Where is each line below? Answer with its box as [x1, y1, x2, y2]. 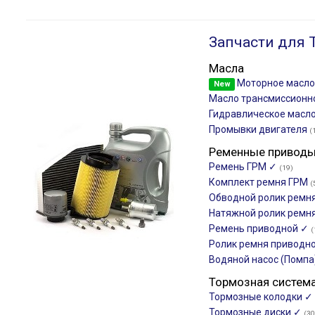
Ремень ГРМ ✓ [209, 161, 279, 172]
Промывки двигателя [209, 124, 309, 135]
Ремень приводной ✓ [209, 223, 311, 234]
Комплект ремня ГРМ [209, 176, 310, 188]
